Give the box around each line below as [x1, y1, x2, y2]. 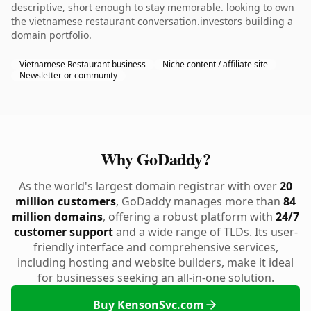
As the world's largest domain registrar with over [19, 178, 280, 194]
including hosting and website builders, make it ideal [17, 255, 294, 270]
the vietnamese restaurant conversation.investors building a [11, 15, 293, 28]
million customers [15, 194, 116, 209]
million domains [12, 209, 103, 224]
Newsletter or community [19, 69, 117, 81]
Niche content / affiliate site [162, 58, 268, 70]
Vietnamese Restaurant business [19, 58, 146, 70]
